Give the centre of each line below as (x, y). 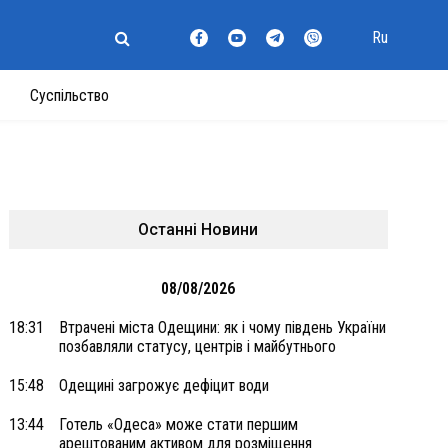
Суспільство (69, 95)
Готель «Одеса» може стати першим (178, 424)
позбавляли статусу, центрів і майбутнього (197, 346)
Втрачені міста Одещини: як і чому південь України (222, 327)
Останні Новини (198, 229)
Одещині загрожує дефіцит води (163, 385)
